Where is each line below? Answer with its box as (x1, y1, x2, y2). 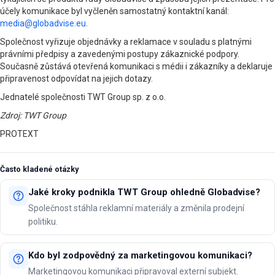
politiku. (28, 216, 58, 227)
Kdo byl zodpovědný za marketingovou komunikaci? (28, 249, 252, 261)
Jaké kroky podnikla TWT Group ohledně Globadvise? (28, 186, 260, 198)
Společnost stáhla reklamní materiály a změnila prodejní (28, 203, 244, 213)
